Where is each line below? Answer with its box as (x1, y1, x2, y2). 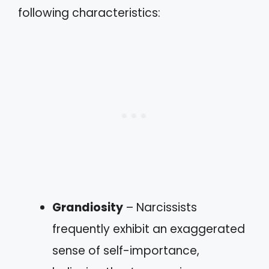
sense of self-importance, (52, 243, 199, 259)
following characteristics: (18, 4, 160, 21)
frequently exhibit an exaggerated (52, 221, 245, 237)
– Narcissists (123, 199, 197, 216)
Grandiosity (52, 199, 123, 216)
